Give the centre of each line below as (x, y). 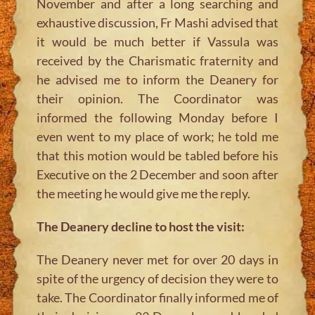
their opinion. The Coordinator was (157, 98)
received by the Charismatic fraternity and (157, 60)
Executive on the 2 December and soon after (157, 174)
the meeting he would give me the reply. (144, 193)
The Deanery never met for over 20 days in (157, 259)
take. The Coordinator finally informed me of (157, 297)
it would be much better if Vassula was (157, 41)
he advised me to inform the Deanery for (157, 79)
